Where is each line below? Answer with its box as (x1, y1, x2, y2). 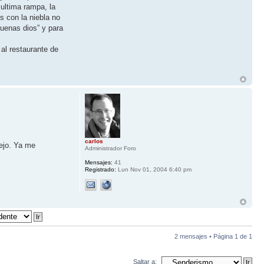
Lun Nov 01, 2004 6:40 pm (115, 166, 192, 173)
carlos (84, 138, 103, 145)
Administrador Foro (84, 145, 136, 152)
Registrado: (84, 166, 116, 173)
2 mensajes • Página (174, 233, 235, 240)
